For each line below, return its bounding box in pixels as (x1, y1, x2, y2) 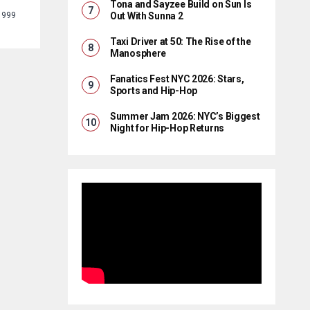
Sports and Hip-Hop (110, 85, 197, 96)
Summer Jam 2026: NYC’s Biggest (110, 111, 260, 122)
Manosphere (110, 48, 167, 59)
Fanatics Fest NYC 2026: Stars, (110, 73, 244, 84)
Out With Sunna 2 (110, 10, 183, 21)
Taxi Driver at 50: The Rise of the (110, 36, 251, 47)
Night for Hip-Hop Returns (110, 122, 225, 134)
